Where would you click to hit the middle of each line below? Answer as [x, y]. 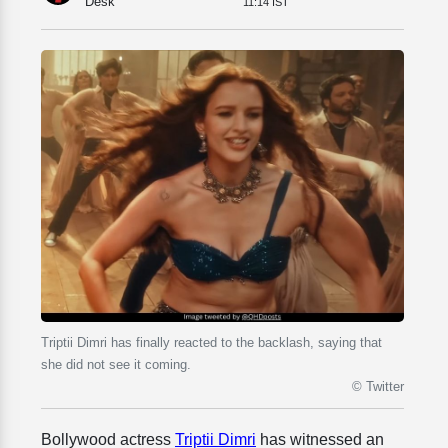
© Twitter [378, 387]
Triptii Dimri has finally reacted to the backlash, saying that [211, 343]
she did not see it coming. [116, 365]
